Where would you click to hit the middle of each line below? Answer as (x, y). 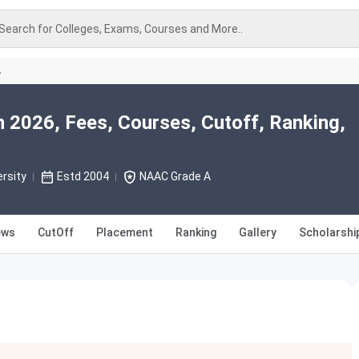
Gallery (258, 232)
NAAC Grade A (175, 176)
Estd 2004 (83, 176)
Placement (125, 232)
